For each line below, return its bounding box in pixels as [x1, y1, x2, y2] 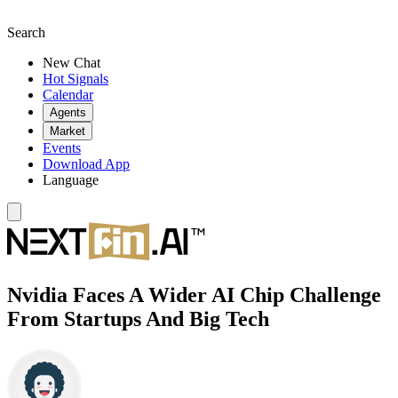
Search [7, 25, 45, 40]
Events [43, 140, 81, 155]
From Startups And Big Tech [7, 306, 269, 330]
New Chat [43, 55, 100, 70]
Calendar [43, 87, 93, 102]
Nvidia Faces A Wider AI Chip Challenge [7, 283, 381, 306]
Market [50, 124, 85, 138]
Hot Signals [43, 71, 108, 86]
